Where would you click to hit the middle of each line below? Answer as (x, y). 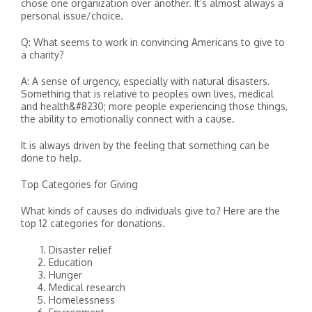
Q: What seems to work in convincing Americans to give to (153, 42)
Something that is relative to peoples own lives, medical (147, 94)
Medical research (87, 287)
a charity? (42, 55)
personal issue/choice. (72, 16)
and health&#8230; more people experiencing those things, (154, 106)
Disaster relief (80, 250)
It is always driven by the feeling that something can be (145, 145)
